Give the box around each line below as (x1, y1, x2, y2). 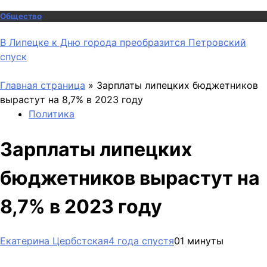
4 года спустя (108, 235, 174, 247)
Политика (29, 107, 74, 120)
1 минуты (180, 235, 223, 247)
